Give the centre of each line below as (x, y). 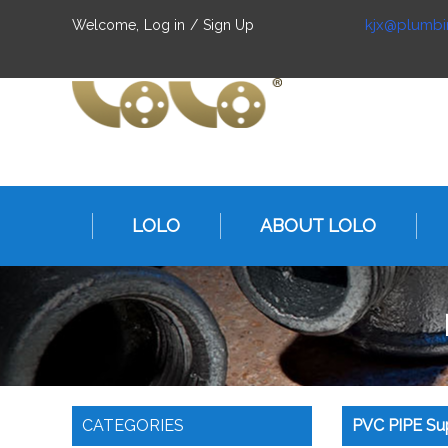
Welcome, (105, 25)
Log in (164, 25)
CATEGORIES (133, 425)
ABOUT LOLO (317, 225)
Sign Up (228, 25)
